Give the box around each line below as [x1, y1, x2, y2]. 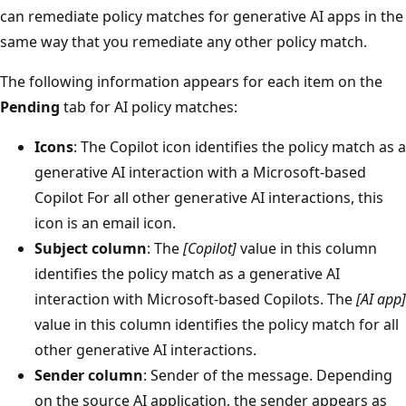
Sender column [34, 364, 143, 385]
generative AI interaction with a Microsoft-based [34, 161, 366, 182]
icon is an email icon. [34, 212, 176, 233]
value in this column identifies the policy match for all [34, 314, 399, 334]
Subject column [34, 237, 147, 258]
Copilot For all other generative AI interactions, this [34, 187, 383, 208]
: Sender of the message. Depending [143, 364, 392, 385]
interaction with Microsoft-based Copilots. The [34, 288, 356, 309]
